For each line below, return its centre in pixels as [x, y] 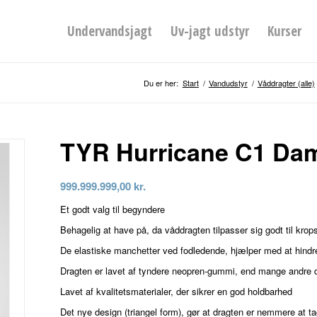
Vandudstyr [228, 83]
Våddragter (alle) [286, 83]
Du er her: [161, 83]
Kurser [284, 31]
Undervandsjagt [109, 31]
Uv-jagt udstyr [209, 31]
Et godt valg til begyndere [113, 209]
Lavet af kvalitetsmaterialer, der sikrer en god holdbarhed [177, 292]
